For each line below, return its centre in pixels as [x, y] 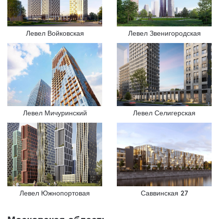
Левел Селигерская [164, 113]
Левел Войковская [55, 33]
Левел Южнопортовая [55, 193]
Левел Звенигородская [164, 33]
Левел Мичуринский [55, 113]
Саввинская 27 [164, 193]
